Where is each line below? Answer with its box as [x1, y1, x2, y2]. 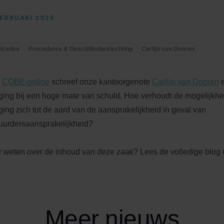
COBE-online [2, 77, 49, 86]
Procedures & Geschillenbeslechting [28, 45, 132, 52]
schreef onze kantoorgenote [49, 77, 152, 86]
